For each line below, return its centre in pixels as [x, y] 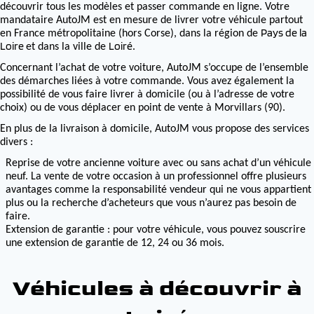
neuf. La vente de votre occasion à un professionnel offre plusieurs [156, 177]
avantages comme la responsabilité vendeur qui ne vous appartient [158, 190]
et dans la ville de [67, 47]
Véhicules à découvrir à [157, 288]
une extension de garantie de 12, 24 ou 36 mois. [115, 243]
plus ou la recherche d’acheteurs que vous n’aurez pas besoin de [151, 203]
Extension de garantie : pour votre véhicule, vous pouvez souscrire [156, 230]
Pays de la [284, 33]
